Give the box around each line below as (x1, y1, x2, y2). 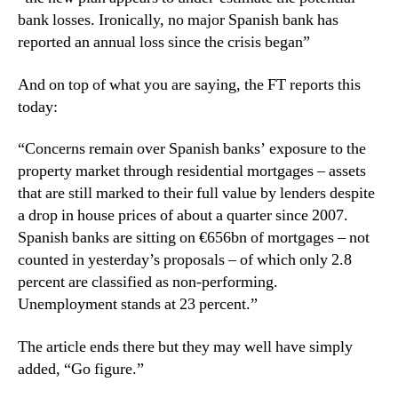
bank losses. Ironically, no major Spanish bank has (18, 10, 338, 30)
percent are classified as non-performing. (18, 272, 278, 292)
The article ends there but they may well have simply (18, 336, 353, 357)
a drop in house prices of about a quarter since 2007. (18, 205, 348, 226)
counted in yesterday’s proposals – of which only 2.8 (18, 250, 352, 270)
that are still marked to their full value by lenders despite (18, 183, 375, 203)
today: (18, 96, 58, 117)
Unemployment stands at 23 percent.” (18, 294, 258, 314)
